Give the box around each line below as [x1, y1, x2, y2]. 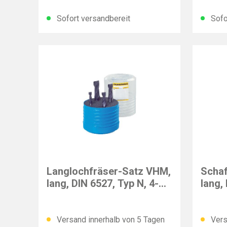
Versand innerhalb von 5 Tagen [55, 215, 165, 225]
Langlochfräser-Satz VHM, [47, 165, 171, 178]
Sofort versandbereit [55, 14, 130, 24]
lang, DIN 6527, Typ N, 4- [47, 177, 159, 190]
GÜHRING [46, 153, 80, 163]
